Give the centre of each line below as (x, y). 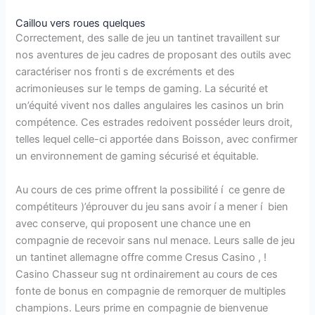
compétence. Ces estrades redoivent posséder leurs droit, (154, 123)
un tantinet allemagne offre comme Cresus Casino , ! (141, 257)
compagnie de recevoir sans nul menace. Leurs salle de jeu (155, 240)
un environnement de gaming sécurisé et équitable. (137, 156)
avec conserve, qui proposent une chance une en (134, 223)
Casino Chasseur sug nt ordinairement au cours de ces (147, 274)
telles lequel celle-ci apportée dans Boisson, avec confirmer (157, 140)
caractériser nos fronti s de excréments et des (126, 72)
